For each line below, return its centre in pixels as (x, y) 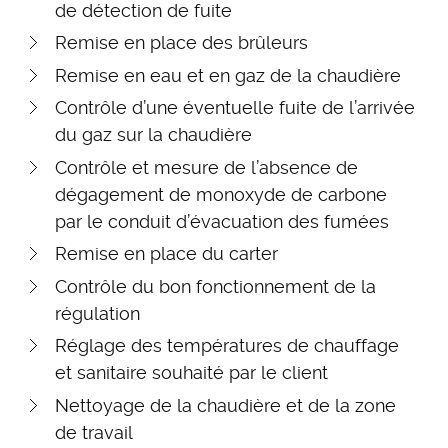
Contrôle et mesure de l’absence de (206, 167)
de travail (94, 432)
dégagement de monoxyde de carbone (221, 194)
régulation (97, 313)
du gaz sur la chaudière (153, 135)
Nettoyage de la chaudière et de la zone (225, 405)
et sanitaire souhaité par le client (191, 373)
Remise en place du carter (166, 254)
